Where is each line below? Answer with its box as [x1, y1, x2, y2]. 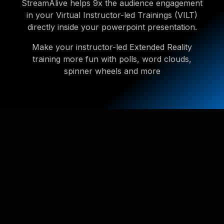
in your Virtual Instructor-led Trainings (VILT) [26, 10, 197, 20]
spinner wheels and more [63, 66, 160, 76]
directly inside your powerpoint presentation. [27, 22, 197, 32]
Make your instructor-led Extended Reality [32, 42, 192, 52]
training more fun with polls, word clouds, [32, 54, 191, 64]
